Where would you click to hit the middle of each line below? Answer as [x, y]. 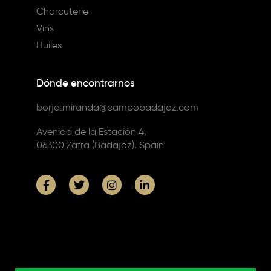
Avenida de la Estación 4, [91, 132]
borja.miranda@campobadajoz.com [117, 108]
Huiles [49, 45]
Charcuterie [62, 11]
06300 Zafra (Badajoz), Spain [100, 145]
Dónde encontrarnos [86, 83]
